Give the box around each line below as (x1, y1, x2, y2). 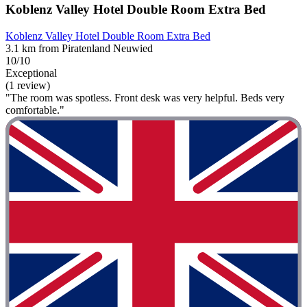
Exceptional (5, 67, 57, 79)
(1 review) (5, 79, 50, 91)
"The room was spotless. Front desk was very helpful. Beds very (5, 92, 284, 103)
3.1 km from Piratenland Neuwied (5, 42, 153, 54)
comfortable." (5, 104, 64, 116)
